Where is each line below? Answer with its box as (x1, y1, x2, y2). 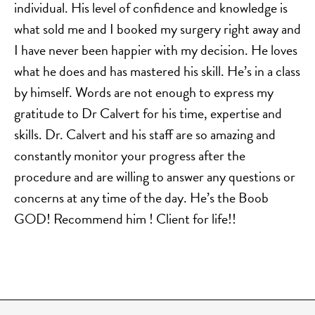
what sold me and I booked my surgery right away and (14, 18, 301, 40)
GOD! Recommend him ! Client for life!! (14, 208, 236, 230)
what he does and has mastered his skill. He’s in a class (14, 60, 300, 82)
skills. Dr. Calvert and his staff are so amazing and (14, 124, 276, 146)
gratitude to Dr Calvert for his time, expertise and (14, 103, 282, 124)
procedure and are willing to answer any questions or (14, 166, 295, 188)
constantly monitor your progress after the (14, 145, 245, 167)
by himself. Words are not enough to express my (14, 82, 274, 103)
